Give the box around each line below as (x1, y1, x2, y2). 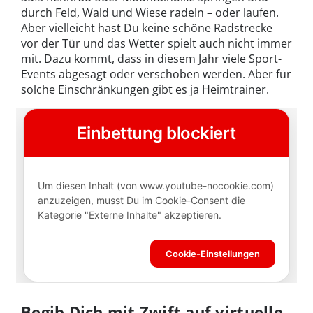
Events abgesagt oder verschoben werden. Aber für (21, 66, 291, 82)
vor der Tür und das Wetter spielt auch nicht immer (21, 36, 292, 52)
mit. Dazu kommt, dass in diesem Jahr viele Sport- (21, 51, 282, 67)
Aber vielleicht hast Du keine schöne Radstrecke (21, 20, 272, 36)
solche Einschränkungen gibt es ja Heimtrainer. (21, 82, 269, 98)
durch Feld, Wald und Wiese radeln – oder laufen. (21, 5, 279, 21)
